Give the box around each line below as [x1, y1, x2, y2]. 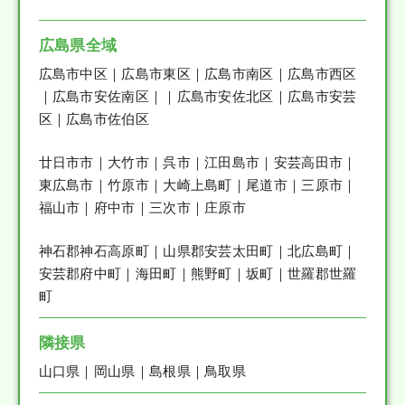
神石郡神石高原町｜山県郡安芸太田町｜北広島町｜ [38, 240, 357, 259]
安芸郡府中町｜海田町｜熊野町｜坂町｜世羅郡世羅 [38, 262, 357, 282]
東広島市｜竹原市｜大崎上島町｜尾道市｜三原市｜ [38, 174, 357, 193]
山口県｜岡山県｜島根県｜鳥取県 [38, 360, 247, 380]
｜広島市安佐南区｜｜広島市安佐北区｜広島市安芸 [38, 85, 357, 105]
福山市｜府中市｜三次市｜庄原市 [38, 196, 247, 216]
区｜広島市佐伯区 [38, 108, 149, 127]
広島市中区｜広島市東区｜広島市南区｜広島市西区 [38, 62, 357, 82]
